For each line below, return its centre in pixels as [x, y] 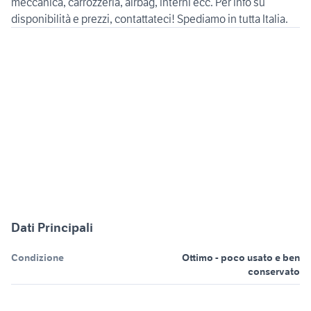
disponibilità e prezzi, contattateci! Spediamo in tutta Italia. [150, 19]
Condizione [37, 258]
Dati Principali [52, 228]
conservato [274, 272]
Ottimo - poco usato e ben [241, 258]
